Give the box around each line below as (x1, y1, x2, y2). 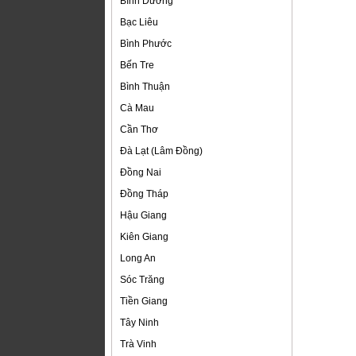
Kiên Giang (120, 231, 168, 243)
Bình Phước (120, 38, 172, 50)
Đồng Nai (120, 167, 161, 179)
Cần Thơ (120, 124, 158, 136)
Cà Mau (120, 103, 154, 114)
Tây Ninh (120, 317, 159, 329)
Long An (120, 253, 156, 265)
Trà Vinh (120, 339, 157, 350)
